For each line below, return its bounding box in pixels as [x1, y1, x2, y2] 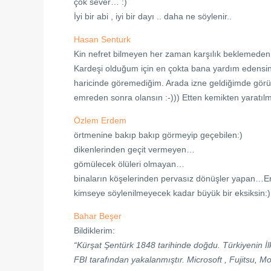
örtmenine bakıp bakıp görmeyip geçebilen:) [74, 130, 243, 140]
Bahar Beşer [74, 211, 122, 221]
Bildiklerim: [74, 226, 115, 235]
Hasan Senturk [74, 34, 131, 44]
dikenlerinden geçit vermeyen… [74, 145, 195, 154]
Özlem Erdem [74, 116, 126, 125]
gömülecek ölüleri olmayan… [74, 159, 184, 169]
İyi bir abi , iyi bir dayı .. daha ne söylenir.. [74, 11, 232, 21]
